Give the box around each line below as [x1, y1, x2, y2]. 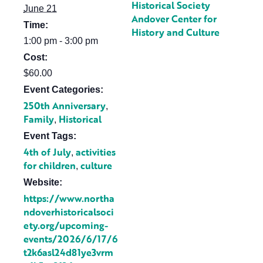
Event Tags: [23, 131, 76, 141]
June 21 [23, 4, 57, 14]
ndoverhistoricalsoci [23, 205, 114, 219]
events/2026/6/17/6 [23, 232, 117, 246]
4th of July [23, 145, 71, 159]
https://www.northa [23, 191, 114, 205]
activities [76, 145, 116, 159]
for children [23, 159, 76, 173]
